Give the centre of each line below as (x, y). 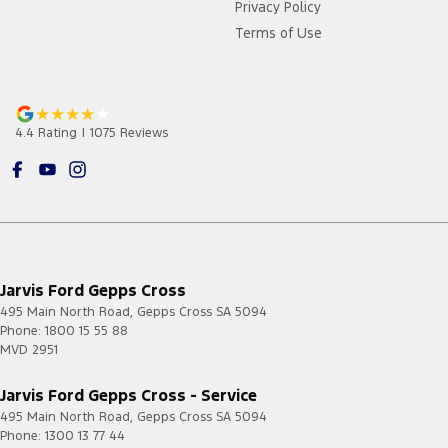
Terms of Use (278, 32)
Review (139, 132)
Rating (55, 132)
